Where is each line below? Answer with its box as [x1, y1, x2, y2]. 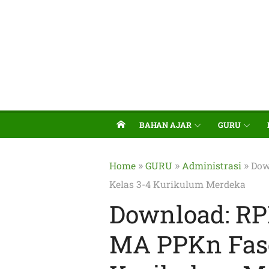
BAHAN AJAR [139, 119, 192, 130]
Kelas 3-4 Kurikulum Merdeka [109, 178, 246, 190]
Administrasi [182, 159, 241, 172]
